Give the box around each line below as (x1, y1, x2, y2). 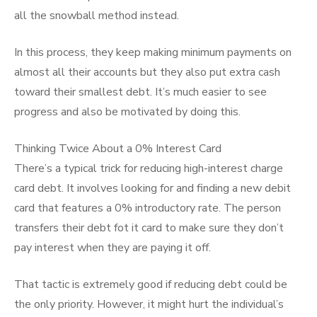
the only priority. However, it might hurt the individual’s (14, 296, 284, 312)
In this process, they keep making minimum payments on (14, 45, 292, 60)
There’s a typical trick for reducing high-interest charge (14, 161, 283, 176)
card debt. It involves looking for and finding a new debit (14, 180, 291, 196)
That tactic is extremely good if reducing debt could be (14, 277, 287, 292)
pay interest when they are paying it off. (14, 240, 211, 255)
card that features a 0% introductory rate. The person (14, 200, 281, 216)
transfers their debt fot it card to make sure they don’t (14, 220, 284, 236)
